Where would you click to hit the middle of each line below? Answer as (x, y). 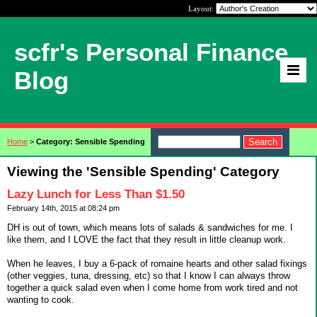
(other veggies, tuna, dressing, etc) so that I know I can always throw (149, 275)
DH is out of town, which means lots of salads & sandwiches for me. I (150, 227)
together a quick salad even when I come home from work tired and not (152, 287)
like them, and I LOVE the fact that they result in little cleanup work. (146, 239)
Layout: (202, 8)
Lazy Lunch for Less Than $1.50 (96, 194)
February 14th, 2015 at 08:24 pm (63, 208)
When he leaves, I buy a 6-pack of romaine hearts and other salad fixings (157, 263)
